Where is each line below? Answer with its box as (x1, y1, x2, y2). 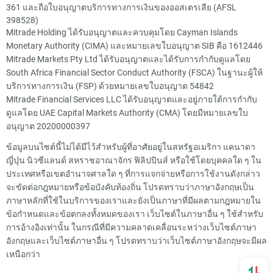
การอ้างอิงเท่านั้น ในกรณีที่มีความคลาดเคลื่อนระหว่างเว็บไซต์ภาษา (6, 221, 257, 233)
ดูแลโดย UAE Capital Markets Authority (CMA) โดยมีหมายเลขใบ (6, 107, 248, 119)
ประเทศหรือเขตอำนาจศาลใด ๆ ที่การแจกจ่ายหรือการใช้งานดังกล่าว (6, 168, 260, 180)
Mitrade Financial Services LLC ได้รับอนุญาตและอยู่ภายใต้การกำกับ (6, 93, 257, 105)
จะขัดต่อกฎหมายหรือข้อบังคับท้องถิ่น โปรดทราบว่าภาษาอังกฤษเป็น (6, 181, 254, 193)
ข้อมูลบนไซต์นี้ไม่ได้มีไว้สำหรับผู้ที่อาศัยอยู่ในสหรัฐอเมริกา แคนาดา (6, 141, 255, 153)
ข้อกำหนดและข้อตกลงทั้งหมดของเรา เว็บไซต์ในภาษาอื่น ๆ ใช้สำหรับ (6, 208, 263, 220)
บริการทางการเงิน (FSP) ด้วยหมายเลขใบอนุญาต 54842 (6, 80, 214, 92)
